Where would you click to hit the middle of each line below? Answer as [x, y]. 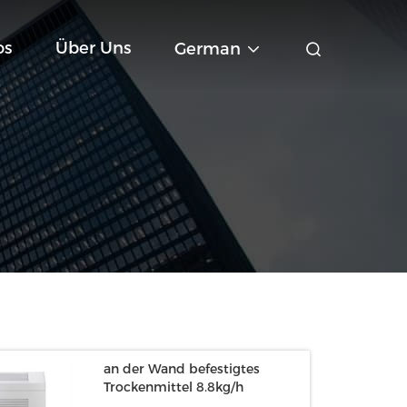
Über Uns [93, 48]
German [208, 49]
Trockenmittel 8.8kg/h [174, 387]
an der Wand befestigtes [182, 369]
